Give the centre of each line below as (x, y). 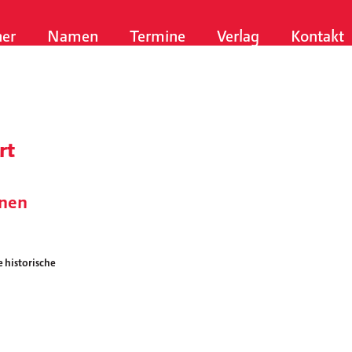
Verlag (238, 37)
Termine (158, 37)
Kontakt (317, 37)
